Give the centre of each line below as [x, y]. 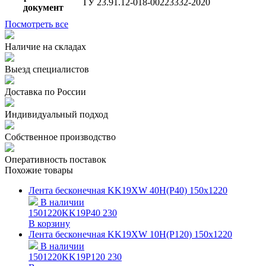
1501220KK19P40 [64, 213]
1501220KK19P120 [67, 256]
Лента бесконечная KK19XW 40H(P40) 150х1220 [128, 190]
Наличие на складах [45, 46]
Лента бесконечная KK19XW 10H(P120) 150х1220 [130, 234]
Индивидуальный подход [56, 114]
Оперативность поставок [56, 159]
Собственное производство [60, 137]
